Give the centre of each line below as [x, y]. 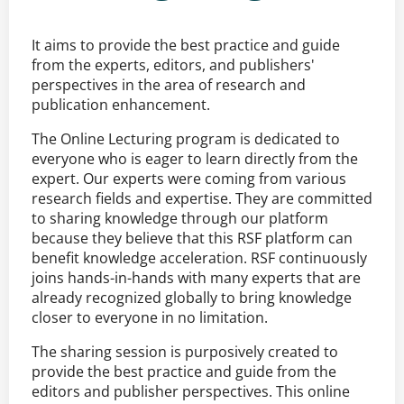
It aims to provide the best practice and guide [186, 45]
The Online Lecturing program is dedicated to [186, 138]
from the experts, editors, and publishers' [173, 64]
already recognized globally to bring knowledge [192, 297]
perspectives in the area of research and [169, 84]
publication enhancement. [121, 104]
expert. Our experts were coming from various [189, 178]
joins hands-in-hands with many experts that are [196, 277]
